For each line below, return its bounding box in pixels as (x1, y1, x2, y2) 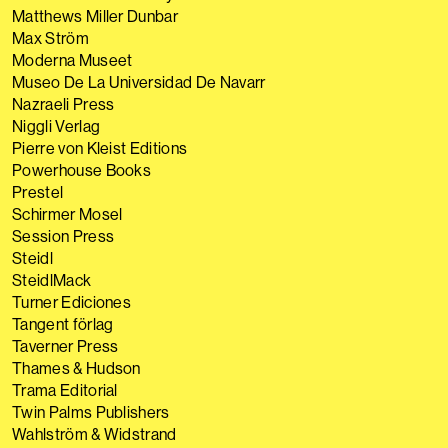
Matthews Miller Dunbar (12, 6, 179, 26)
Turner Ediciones (12, 292, 132, 312)
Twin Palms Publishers (12, 402, 170, 422)
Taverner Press (12, 336, 119, 356)
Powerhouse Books (12, 160, 152, 180)
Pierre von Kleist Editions (12, 138, 188, 158)
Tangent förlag (12, 314, 114, 334)
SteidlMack (12, 270, 92, 290)
